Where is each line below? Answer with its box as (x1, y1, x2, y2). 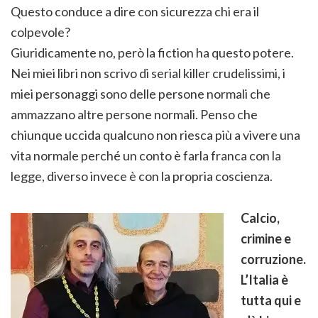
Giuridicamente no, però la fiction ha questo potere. (11, 44, 294, 60)
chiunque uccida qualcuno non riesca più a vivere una (11, 126, 300, 143)
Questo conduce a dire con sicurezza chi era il (11, 3, 259, 19)
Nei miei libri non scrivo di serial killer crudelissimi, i (11, 65, 285, 81)
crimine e (241, 230, 291, 246)
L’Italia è (241, 271, 288, 287)
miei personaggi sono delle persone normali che (11, 85, 270, 102)
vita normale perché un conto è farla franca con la (11, 147, 281, 163)
